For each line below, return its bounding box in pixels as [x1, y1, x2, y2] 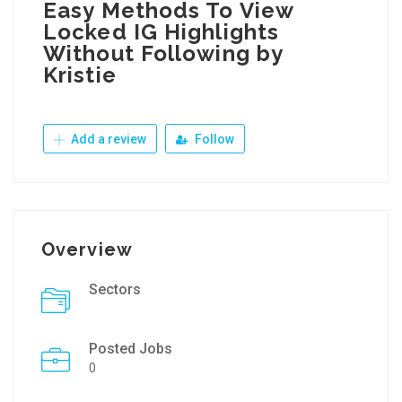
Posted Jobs [89, 340, 172, 357]
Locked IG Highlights [43, 19, 280, 45]
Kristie [43, 62, 117, 88]
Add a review [68, 132, 146, 146]
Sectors [89, 281, 141, 298]
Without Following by [43, 40, 284, 66]
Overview [41, 239, 133, 260]
